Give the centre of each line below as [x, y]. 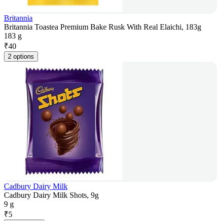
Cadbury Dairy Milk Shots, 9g [51, 195]
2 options [21, 57]
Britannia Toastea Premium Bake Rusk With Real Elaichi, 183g [103, 27]
